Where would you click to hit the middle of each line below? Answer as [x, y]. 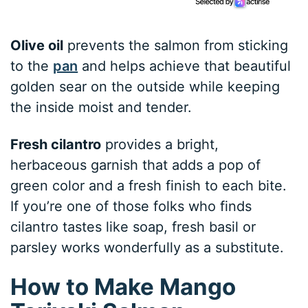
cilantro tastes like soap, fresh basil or [133, 227]
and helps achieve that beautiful [185, 66]
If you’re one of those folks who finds [131, 206]
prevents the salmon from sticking [176, 45]
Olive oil [37, 45]
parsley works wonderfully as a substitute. [147, 247]
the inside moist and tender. [101, 107]
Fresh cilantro [56, 144]
